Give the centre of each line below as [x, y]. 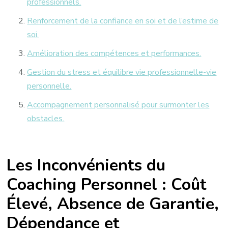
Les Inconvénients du [86, 165]
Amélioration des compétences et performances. [114, 54]
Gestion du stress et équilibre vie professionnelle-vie [122, 73]
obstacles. [46, 119]
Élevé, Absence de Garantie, [113, 204]
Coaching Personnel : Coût [107, 184]
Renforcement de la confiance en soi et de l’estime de [123, 21]
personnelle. [49, 86]
